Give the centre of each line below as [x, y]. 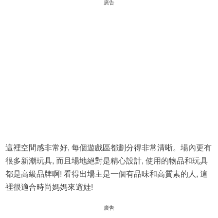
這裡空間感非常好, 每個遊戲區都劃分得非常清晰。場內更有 [108, 148]
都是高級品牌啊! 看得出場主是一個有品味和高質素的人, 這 [106, 174]
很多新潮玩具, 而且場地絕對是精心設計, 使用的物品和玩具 [106, 161]
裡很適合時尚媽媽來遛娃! [49, 187]
